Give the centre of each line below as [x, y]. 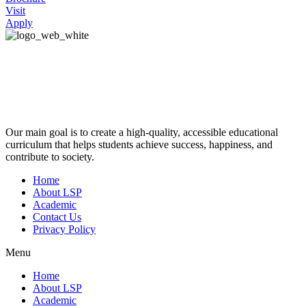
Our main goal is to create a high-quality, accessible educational [142, 132]
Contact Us [57, 217]
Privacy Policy [64, 229]
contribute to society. [50, 156]
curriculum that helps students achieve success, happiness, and [139, 144]
